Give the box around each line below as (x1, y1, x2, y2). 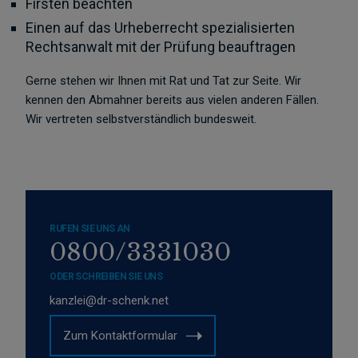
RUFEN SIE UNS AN (50, 223, 130, 234)
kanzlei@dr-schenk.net (50, 293, 169, 308)
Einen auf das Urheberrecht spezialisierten (26, 19, 296, 36)
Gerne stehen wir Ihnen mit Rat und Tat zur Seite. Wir (26, 74, 302, 88)
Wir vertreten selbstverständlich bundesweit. (26, 112, 257, 126)
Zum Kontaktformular (63, 328, 178, 343)
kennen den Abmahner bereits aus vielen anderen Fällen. (26, 93, 320, 107)
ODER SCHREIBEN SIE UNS (50, 271, 163, 282)
